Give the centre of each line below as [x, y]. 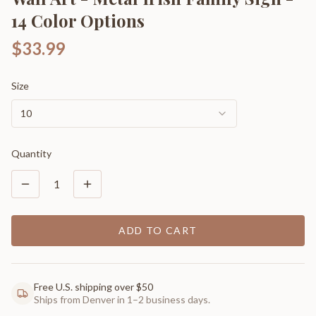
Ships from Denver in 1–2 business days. [122, 299]
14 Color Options [78, 20]
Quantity [31, 153]
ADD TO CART [158, 230]
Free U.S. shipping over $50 [93, 286]
